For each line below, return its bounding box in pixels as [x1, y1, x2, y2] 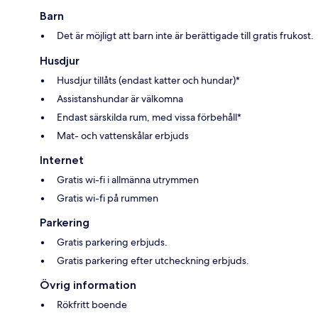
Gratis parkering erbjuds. [57, 235, 168, 248]
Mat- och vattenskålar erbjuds [57, 128, 189, 142]
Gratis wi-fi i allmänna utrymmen [57, 172, 199, 186]
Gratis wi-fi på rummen [57, 191, 158, 204]
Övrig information [40, 278, 136, 292]
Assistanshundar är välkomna [57, 92, 183, 105]
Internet [40, 153, 84, 167]
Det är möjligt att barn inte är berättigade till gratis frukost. [57, 28, 314, 42]
